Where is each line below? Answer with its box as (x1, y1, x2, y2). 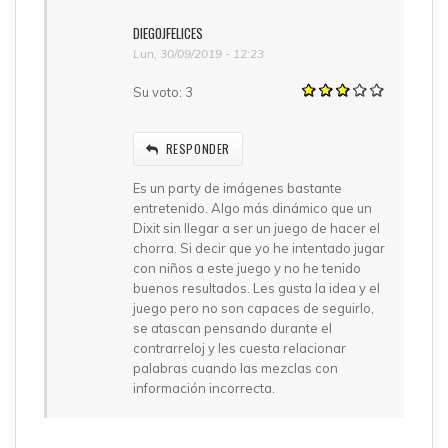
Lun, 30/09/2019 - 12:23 (133, 45, 264, 61)
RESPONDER (165, 139, 231, 157)
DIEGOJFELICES (133, 22, 203, 43)
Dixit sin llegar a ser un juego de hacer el (133, 219, 380, 236)
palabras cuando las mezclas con (133, 359, 338, 376)
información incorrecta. (133, 379, 275, 396)
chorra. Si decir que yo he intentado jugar (133, 239, 385, 256)
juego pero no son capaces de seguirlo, (133, 299, 374, 316)
